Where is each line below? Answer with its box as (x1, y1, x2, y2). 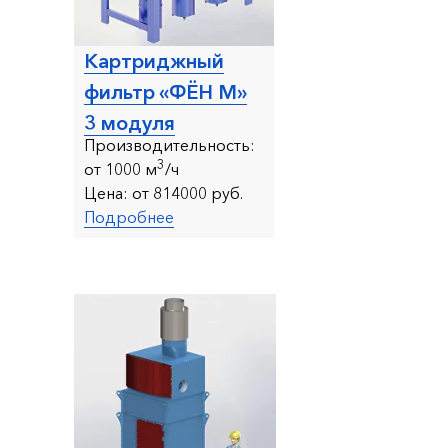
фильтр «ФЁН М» (84, 79, 247, 104)
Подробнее (84, 206, 174, 227)
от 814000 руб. (128, 182, 243, 203)
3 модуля (84, 110, 175, 135)
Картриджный (84, 48, 224, 73)
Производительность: (84, 134, 255, 155)
